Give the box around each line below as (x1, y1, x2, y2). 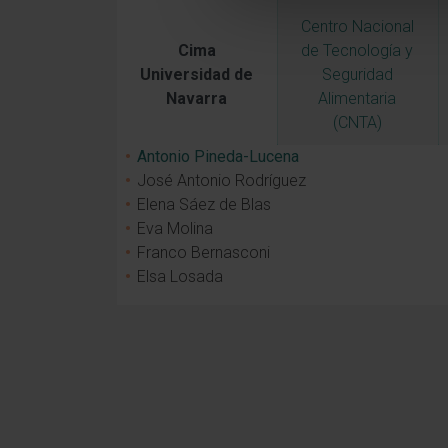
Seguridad (321, 64, 393, 84)
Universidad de (140, 64, 253, 84)
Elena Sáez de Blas (136, 194, 271, 214)
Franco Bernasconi (136, 242, 270, 262)
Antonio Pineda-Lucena (136, 146, 299, 166)
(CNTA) (332, 112, 382, 132)
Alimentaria (318, 88, 397, 108)
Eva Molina (136, 218, 213, 238)
